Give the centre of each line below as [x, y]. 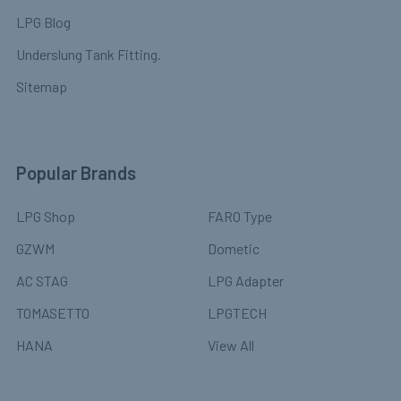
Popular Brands [76, 173]
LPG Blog [43, 22]
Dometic [234, 249]
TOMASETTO [53, 313]
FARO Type [240, 217]
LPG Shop [46, 217]
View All [231, 346]
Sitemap [42, 87]
